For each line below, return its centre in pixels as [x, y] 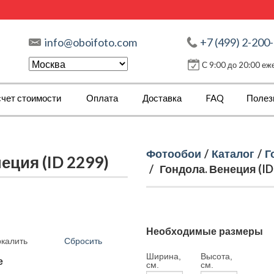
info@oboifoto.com [91, 42]
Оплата [102, 98]
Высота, [216, 256]
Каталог [233, 154]
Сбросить [83, 241]
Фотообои [174, 154]
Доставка [162, 98]
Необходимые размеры [205, 231]
